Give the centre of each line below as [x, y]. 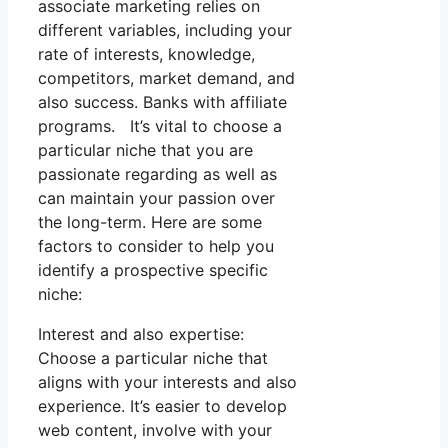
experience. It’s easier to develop [162, 406]
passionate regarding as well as [157, 174]
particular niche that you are [145, 150]
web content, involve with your [155, 430]
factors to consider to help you [156, 246]
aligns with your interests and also [167, 382]
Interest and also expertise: [141, 334]
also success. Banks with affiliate [162, 102]
